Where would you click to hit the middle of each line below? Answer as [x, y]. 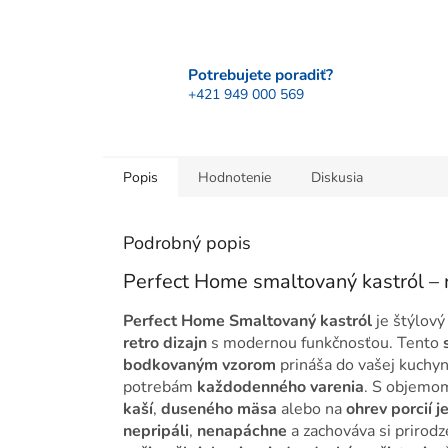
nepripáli [156, 430]
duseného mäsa [219, 408]
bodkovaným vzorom [199, 364]
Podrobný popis [187, 243]
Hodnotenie [234, 178]
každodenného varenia [280, 386]
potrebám [160, 386]
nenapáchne [242, 430]
